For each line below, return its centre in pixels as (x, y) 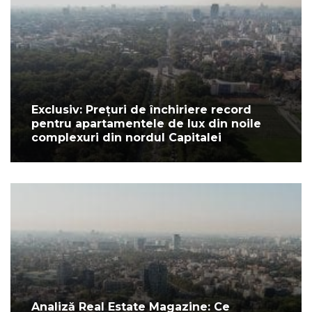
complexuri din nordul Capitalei (126, 137)
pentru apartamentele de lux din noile (146, 123)
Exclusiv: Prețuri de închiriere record (141, 109)
